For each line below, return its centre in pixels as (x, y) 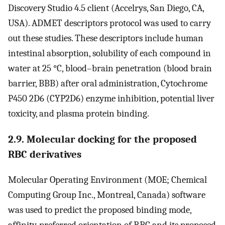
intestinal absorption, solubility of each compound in (109, 53)
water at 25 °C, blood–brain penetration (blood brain (110, 68)
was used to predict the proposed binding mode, (100, 210)
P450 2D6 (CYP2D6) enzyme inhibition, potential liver (111, 98)
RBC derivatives (45, 154)
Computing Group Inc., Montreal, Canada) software (107, 195)
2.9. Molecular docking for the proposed (102, 139)
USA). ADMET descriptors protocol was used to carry (109, 23)
